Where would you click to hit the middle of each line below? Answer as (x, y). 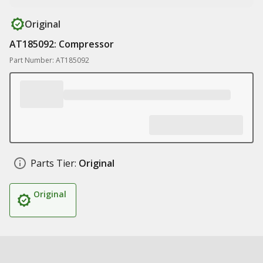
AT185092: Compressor (62, 44)
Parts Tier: (53, 163)
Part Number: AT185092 (49, 60)
